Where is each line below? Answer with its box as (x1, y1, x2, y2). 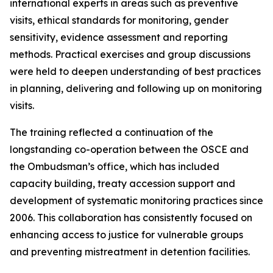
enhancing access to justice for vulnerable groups (10, 229, 243, 241)
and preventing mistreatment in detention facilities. (10, 246, 250, 258)
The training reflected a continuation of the (10, 126, 213, 138)
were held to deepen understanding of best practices (10, 65, 261, 77)
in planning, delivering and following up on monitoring (10, 82, 262, 94)
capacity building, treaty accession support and (10, 177, 235, 190)
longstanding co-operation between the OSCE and (10, 143, 249, 155)
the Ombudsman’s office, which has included (10, 160, 219, 172)
